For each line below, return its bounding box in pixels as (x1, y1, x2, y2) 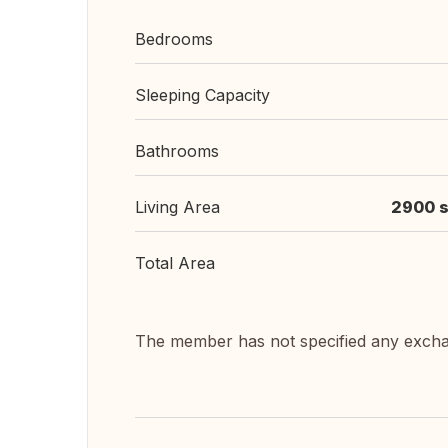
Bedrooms (135, 29, 213, 49)
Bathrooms (135, 141, 219, 161)
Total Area (135, 253, 215, 273)
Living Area (135, 197, 220, 217)
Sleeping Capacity (135, 85, 270, 105)
